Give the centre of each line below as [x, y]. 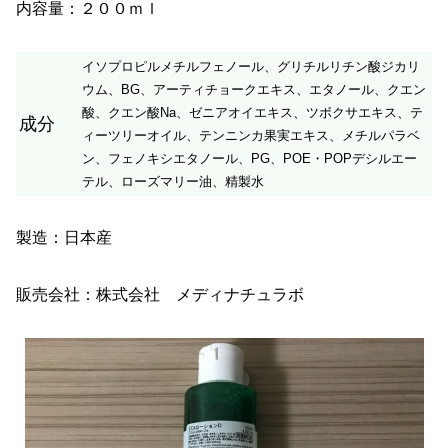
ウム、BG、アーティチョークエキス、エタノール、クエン [254, 89]
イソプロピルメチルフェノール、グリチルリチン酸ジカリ [251, 66]
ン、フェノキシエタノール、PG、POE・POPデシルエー [249, 158]
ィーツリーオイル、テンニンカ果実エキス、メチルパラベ [251, 135]
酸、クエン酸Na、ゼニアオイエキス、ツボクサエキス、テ [252, 112]
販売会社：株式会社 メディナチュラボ [160, 295]
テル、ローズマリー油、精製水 [173, 181]
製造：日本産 [64, 238]
